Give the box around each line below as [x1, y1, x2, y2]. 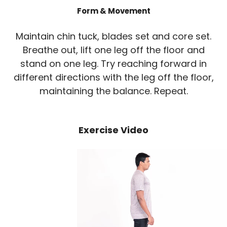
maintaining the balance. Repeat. [39, 84, 188, 97]
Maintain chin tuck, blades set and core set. [16, 29, 211, 43]
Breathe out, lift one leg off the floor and [22, 43, 205, 56]
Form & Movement [77, 5, 150, 16]
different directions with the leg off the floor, [13, 70, 214, 84]
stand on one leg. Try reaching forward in [20, 57, 207, 70]
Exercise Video [79, 123, 148, 136]
